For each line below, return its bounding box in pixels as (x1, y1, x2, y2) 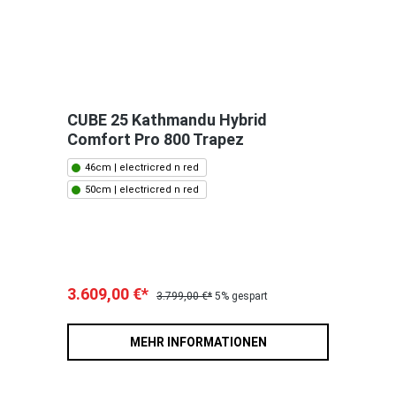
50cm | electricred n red (85, 184, 199, 196)
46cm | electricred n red (85, 162, 199, 174)
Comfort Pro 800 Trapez (67, 130, 244, 149)
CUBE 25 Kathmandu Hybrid (67, 110, 267, 130)
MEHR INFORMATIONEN (129, 335, 267, 350)
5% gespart (215, 290, 268, 303)
